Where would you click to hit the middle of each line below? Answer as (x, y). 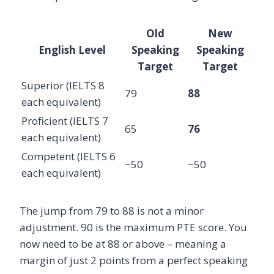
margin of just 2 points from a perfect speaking (134, 260)
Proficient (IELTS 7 (65, 120)
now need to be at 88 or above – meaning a (123, 243)
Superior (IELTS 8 (63, 85)
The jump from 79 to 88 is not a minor (112, 210)
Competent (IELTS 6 (68, 156)
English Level (72, 50)
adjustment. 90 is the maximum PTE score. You (133, 227)
